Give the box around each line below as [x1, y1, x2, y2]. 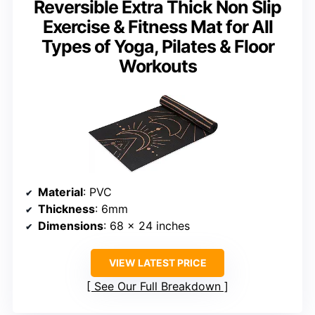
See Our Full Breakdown [94, 279, 221, 294]
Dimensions [38, 219, 103, 233]
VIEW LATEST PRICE [108, 257, 207, 269]
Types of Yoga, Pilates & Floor [41, 35, 274, 57]
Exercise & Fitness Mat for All [42, 15, 273, 37]
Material [38, 185, 83, 200]
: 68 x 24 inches [103, 219, 190, 233]
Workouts [118, 55, 197, 77]
